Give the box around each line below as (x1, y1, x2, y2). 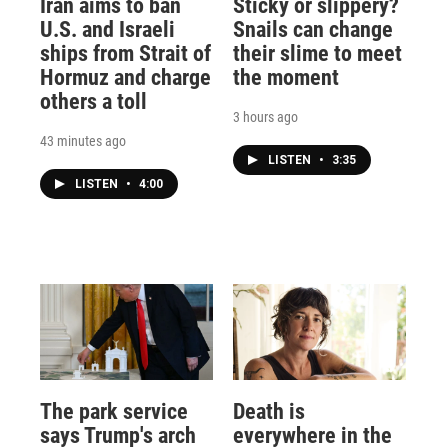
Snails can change (232, 16, 393, 42)
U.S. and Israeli (40, 16, 175, 42)
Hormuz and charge (40, 64, 211, 90)
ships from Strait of (40, 40, 211, 66)
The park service (40, 398, 188, 424)
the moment (232, 64, 339, 90)
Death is (232, 398, 305, 424)
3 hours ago (232, 108, 298, 125)
